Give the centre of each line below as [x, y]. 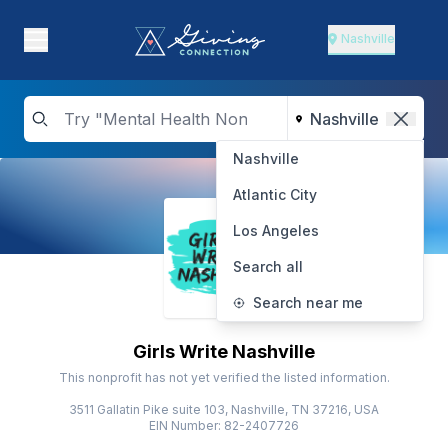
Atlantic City [275, 194]
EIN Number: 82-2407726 [224, 425]
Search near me [308, 302]
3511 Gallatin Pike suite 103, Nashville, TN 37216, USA [224, 409]
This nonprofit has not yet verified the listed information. [224, 377]
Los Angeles [276, 230]
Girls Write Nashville [224, 351]
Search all [268, 266]
